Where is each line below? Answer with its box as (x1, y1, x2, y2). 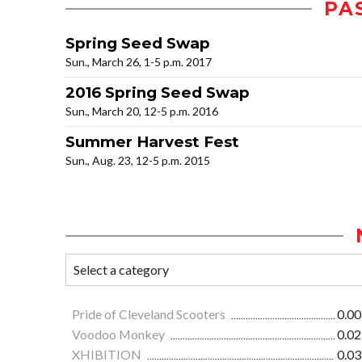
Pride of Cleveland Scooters (72, 306, 228, 322)
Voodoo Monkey (72, 326, 167, 343)
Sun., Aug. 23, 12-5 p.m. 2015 (65, 154, 210, 168)
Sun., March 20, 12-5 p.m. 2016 (65, 104, 218, 119)
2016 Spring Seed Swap (65, 83, 250, 103)
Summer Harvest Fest (65, 133, 239, 152)
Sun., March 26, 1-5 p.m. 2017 (65, 55, 212, 69)
